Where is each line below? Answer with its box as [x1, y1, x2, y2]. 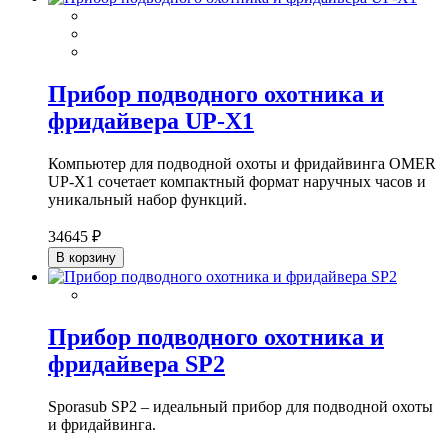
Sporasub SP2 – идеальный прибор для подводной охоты [48, 397, 433, 415]
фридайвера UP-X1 [48, 107, 254, 134]
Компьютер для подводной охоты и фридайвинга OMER [48, 154, 436, 172]
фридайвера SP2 [48, 350, 225, 377]
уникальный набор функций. [48, 190, 247, 208]
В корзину [56, 249, 116, 265]
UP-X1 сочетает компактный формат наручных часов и [48, 172, 426, 190]
